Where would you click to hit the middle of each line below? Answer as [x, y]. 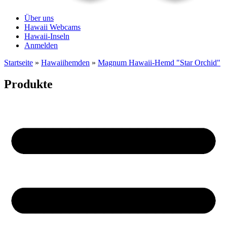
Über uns [39, 18]
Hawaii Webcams [52, 27]
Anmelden [41, 46]
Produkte [28, 84]
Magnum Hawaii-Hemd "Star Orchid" [159, 63]
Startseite [18, 63]
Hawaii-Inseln [47, 36]
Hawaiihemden [65, 63]
